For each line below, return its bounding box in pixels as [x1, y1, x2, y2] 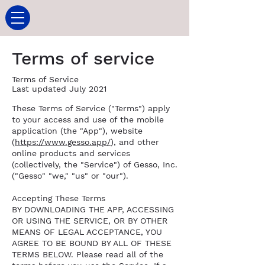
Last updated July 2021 [12, 84, 106, 93]
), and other [111, 137, 159, 147]
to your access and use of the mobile [12, 115, 164, 124]
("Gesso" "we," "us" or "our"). [12, 171, 128, 180]
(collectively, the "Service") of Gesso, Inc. [12, 160, 177, 169]
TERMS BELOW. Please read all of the [12, 250, 163, 259]
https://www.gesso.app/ [15, 137, 111, 147]
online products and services [12, 148, 130, 158]
